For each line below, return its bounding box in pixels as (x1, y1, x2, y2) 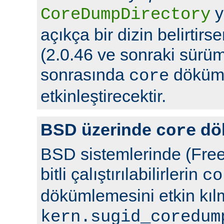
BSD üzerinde (40, 119, 156, 139)
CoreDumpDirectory (40, 4, 210, 24)
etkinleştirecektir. (40, 86, 166, 105)
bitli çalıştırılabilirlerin (40, 164, 202, 183)
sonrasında (40, 64, 129, 84)
